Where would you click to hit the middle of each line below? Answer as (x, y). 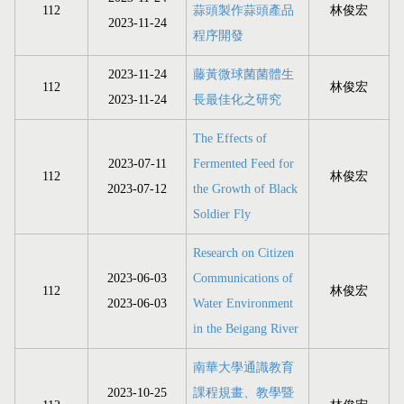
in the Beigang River (246, 329)
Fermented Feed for (243, 164)
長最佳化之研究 (237, 100)
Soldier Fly (222, 215)
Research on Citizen (243, 253)
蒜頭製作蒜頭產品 (243, 11)
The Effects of (230, 139)
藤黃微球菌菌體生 (243, 75)
